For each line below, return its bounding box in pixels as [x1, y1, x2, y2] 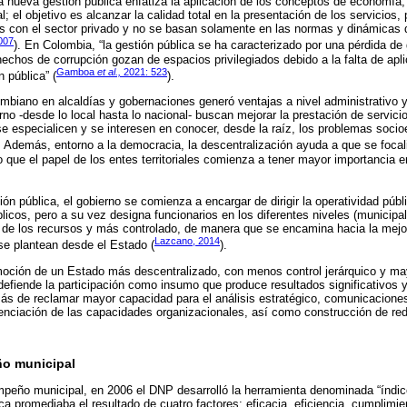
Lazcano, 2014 [154, 235, 220, 247]
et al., [97, 65, 121, 77]
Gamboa [56, 65, 97, 77]
